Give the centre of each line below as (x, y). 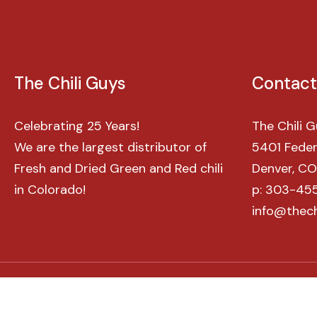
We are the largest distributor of (110, 147)
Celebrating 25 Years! (77, 126)
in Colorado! (50, 190)
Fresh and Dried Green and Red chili (119, 168)
